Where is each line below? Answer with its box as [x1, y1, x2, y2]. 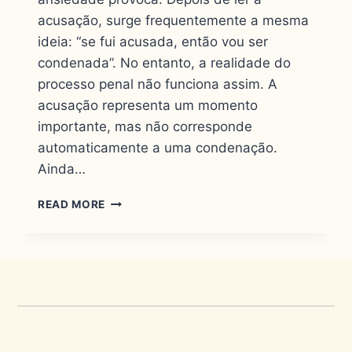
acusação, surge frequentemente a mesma [38, 13, 309, 29]
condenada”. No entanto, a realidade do [38, 55, 291, 71]
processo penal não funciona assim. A [38, 76, 277, 93]
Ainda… [38, 161, 86, 178]
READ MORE [38, 198, 106, 211]
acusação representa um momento [38, 97, 258, 114]
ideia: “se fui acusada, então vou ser [38, 34, 268, 50]
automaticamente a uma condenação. [38, 140, 277, 156]
